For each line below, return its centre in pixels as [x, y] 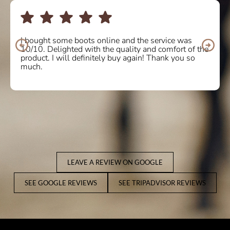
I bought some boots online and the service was [106, 41]
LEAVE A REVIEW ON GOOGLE [115, 162]
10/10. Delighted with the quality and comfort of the [114, 50]
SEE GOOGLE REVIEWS [61, 183]
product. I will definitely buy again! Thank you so [108, 58]
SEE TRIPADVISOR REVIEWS [162, 183]
